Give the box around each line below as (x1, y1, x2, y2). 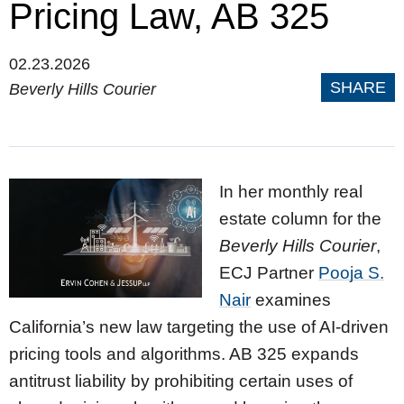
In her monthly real (219, 182, 363, 201)
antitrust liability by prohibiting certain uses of (9, 372, 353, 390)
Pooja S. (318, 263, 384, 282)
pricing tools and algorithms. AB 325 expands (9, 344, 359, 363)
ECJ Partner (219, 263, 318, 282)
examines (251, 290, 331, 309)
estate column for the (219, 209, 381, 228)
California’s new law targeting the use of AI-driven (9, 317, 389, 336)
